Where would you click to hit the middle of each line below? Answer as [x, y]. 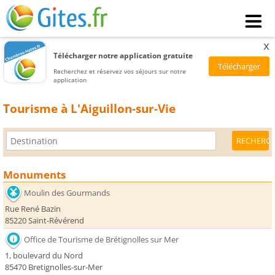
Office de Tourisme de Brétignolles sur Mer [101, 240]
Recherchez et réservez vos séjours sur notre [120, 71]
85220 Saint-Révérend [45, 221]
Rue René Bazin [33, 209]
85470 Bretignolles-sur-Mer [54, 267]
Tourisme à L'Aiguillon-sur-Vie [89, 109]
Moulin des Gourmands [67, 193]
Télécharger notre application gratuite [123, 55]
